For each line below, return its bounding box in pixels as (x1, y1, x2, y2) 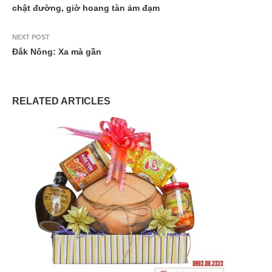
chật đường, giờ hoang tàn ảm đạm (12, 2, 160, 13)
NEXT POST (12, 33, 50, 41)
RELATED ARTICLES (12, 95, 110, 106)
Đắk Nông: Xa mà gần (12, 46, 101, 56)
